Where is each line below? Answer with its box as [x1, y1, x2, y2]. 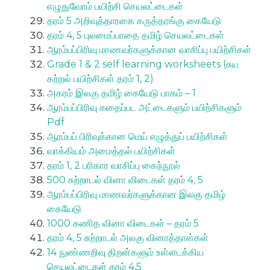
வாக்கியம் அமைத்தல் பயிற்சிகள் [47, 145, 175, 157]
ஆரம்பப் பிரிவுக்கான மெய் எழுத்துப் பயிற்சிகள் [47, 130, 228, 142]
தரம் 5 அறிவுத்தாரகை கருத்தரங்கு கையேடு [47, 14, 221, 27]
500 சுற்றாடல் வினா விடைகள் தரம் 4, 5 [47, 174, 206, 186]
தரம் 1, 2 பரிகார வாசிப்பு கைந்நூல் [47, 159, 180, 171]
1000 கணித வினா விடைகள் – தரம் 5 [47, 217, 201, 229]
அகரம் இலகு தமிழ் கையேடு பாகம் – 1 [47, 87, 196, 99]
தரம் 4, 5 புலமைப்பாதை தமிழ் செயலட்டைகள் [47, 29, 224, 41]
